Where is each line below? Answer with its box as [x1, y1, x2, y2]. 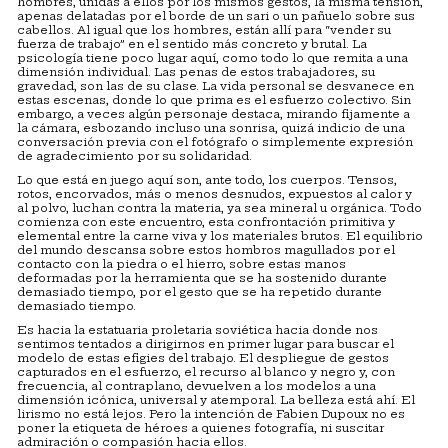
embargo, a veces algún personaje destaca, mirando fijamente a [17, 107, 410, 122]
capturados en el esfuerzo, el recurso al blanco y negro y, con [17, 365, 395, 380]
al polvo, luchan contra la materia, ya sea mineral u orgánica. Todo [17, 201, 422, 216]
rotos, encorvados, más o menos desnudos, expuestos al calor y [17, 187, 412, 202]
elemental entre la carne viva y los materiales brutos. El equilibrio [17, 229, 423, 244]
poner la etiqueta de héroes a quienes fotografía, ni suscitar [17, 421, 384, 436]
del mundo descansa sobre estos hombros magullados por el [17, 243, 395, 258]
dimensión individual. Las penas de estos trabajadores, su [17, 65, 375, 80]
